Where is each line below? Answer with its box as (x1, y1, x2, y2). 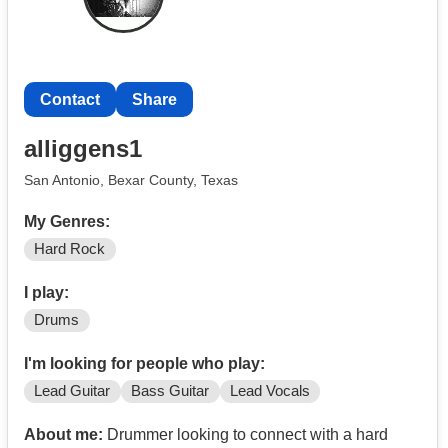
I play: (24, 283, 69, 301)
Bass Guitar (131, 382, 210, 399)
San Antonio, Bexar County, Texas (24, 172, 238, 189)
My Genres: (24, 213, 110, 230)
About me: (24, 425, 103, 443)
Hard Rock (34, 240, 106, 257)
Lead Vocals (229, 382, 310, 399)
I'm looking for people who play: (24, 354, 265, 372)
